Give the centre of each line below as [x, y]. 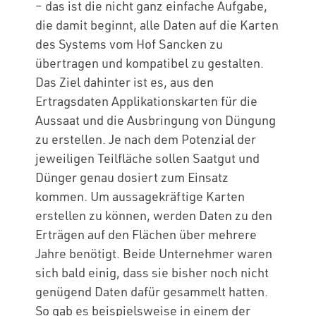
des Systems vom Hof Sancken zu [129, 44]
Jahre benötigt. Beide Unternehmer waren [154, 254]
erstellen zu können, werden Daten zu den [154, 215]
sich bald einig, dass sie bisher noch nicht [152, 273]
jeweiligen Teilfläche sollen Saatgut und [147, 158]
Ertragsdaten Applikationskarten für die [146, 101]
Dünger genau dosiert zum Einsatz [132, 177]
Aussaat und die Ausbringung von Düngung [156, 120]
